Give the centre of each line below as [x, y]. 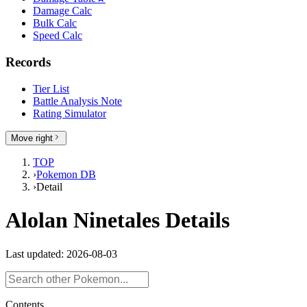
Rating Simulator [70, 113]
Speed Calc [58, 36]
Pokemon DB [66, 174]
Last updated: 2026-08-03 [61, 254]
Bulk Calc [55, 23]
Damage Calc [62, 11]
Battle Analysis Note [77, 101]
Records [28, 62]
